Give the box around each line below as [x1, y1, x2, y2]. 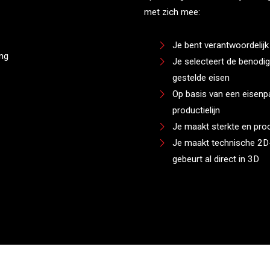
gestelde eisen [172, 72, 230, 84]
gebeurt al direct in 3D [172, 154, 259, 165]
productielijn [172, 105, 220, 116]
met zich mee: [143, 7, 200, 18]
